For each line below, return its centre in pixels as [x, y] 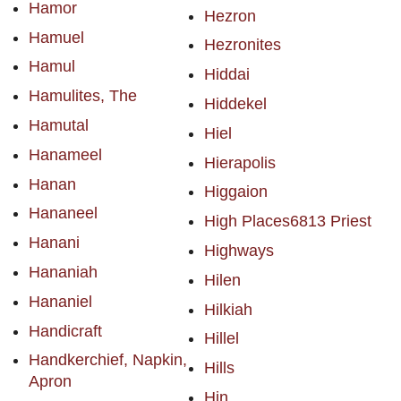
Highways [239, 251]
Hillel [221, 339]
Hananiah [63, 273]
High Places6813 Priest [287, 222]
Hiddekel [235, 104]
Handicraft [65, 331]
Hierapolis [239, 162]
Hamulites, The [83, 96]
